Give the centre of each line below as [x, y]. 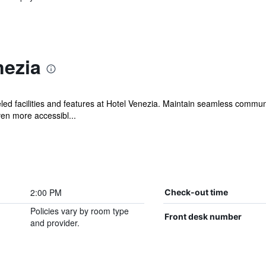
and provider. [55, 223]
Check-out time [196, 192]
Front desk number [203, 216]
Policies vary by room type [79, 211]
